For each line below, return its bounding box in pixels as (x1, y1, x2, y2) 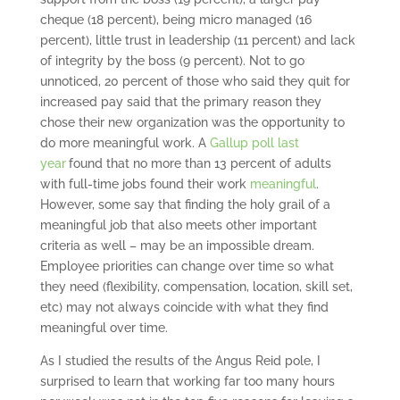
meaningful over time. (39, 321, 171, 336)
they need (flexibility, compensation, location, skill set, (39, 279, 353, 295)
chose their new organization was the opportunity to (39, 115, 345, 130)
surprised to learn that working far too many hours (39, 374, 335, 389)
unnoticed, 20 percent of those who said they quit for (39, 74, 350, 89)
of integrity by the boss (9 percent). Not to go (39, 54, 304, 69)
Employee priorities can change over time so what (39, 259, 334, 274)
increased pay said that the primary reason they (39, 95, 321, 110)
